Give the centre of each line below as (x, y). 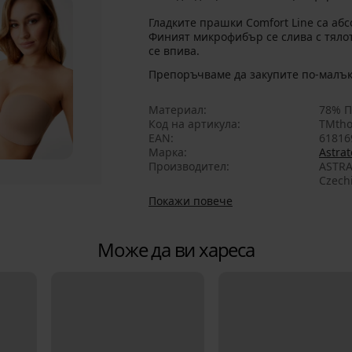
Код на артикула (193, 124)
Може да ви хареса (176, 250)
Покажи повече (191, 201)
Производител (187, 167)
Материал (176, 110)
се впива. (174, 51)
